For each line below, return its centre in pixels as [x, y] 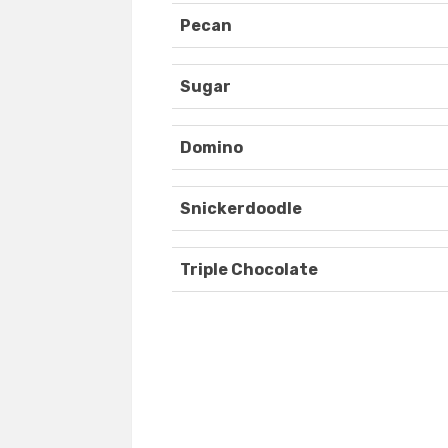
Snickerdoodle [241, 209]
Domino [211, 148]
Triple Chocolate [249, 270]
